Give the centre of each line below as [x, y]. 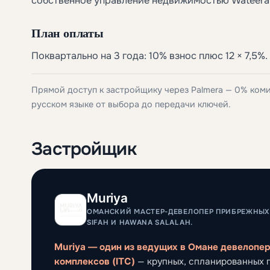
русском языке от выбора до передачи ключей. [131, 104]
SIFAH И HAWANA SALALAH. [140, 222]
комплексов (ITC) [95, 261]
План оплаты [67, 33]
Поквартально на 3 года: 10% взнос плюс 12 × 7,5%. [149, 55]
